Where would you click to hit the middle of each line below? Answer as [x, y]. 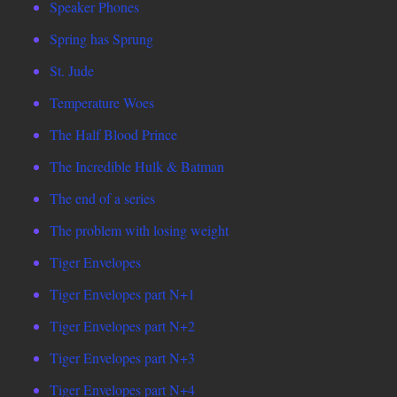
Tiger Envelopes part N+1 [122, 294]
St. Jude [72, 71]
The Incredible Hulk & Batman [137, 167]
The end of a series [102, 198]
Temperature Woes [102, 103]
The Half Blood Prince [113, 135]
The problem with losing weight [139, 230]
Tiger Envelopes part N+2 [122, 326]
